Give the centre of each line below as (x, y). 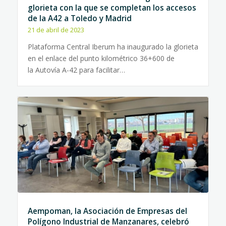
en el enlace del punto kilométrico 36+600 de (101, 58)
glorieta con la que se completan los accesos (112, 8)
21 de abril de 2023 (56, 30)
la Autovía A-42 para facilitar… (76, 70)
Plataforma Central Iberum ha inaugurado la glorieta (113, 47)
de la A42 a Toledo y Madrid (79, 18)
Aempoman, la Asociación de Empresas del (107, 211)
